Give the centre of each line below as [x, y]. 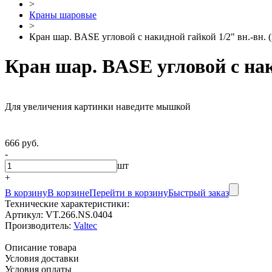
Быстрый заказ [199, 193]
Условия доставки [42, 259]
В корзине [68, 193]
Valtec [85, 226]
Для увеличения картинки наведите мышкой [98, 107]
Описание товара [41, 248]
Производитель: [38, 226]
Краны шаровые [63, 15]
